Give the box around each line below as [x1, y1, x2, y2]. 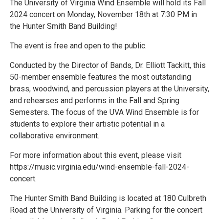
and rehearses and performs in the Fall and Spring [10, 96, 179, 106]
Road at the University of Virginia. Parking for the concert [10, 205, 202, 215]
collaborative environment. [10, 131, 99, 141]
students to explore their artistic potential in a [10, 119, 165, 129]
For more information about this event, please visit [10, 151, 181, 160]
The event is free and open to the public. [10, 41, 147, 51]
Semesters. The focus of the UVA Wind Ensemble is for [10, 108, 199, 117]
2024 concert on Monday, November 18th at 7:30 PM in [10, 10, 197, 20]
